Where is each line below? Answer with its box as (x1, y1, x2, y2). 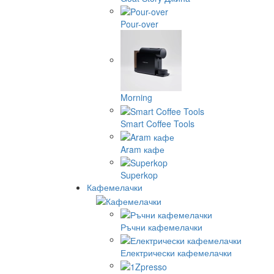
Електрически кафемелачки (120, 246, 232, 259)
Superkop (120, 169, 158, 182)
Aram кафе (120, 143, 165, 155)
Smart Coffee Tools (120, 117, 194, 130)
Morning (120, 91, 152, 104)
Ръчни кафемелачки (120, 220, 202, 233)
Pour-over (120, 18, 158, 31)
